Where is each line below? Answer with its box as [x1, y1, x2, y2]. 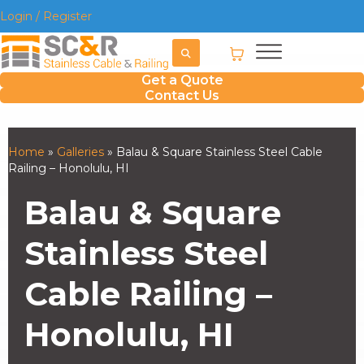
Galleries [57, 144, 104, 159]
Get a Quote [141, 72, 223, 88]
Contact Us [145, 88, 219, 103]
